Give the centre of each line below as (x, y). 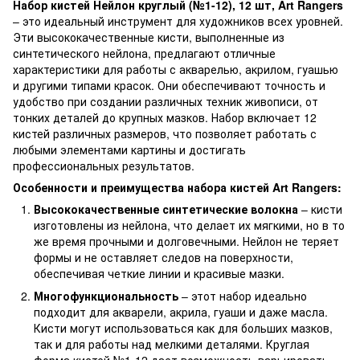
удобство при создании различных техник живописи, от (166, 101)
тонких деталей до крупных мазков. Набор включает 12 (165, 117)
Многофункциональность (106, 295)
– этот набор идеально (243, 295)
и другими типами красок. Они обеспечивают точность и (169, 85)
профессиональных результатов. (104, 165)
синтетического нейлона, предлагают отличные (144, 53)
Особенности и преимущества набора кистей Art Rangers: (177, 187)
